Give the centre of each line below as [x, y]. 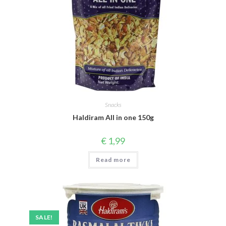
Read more [113, 160]
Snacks [113, 105]
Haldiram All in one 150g [113, 117]
